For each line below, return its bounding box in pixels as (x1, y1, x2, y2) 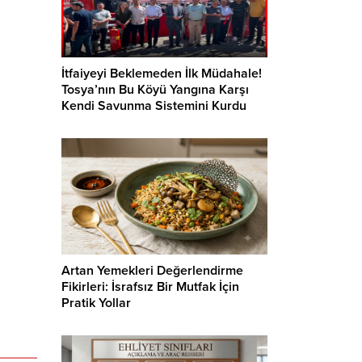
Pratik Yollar (61, 294, 131, 311)
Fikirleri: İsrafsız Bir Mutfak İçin (61, 278, 239, 295)
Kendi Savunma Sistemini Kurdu (61, 98, 246, 115)
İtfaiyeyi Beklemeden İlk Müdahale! (61, 65, 262, 82)
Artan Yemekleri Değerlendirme (61, 262, 243, 279)
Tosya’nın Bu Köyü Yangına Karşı (61, 82, 249, 99)
